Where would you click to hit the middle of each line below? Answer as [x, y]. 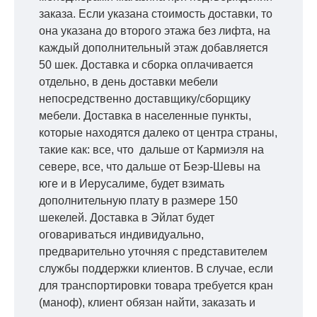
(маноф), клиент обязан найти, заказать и [147, 302]
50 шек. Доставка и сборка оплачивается [146, 64]
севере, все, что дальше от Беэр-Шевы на [150, 166]
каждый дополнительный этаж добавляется [154, 47]
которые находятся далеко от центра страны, [158, 132]
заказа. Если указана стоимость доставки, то [156, 13]
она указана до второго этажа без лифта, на [155, 30]
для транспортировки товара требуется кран [156, 285]
